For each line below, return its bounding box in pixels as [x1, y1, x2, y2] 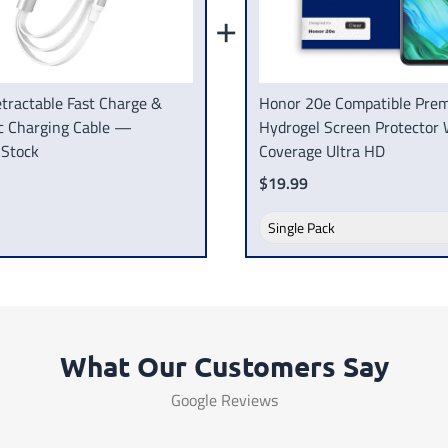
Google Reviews [170, 387, 278, 412]
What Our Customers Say [59, 347, 389, 383]
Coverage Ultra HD [259, 138, 386, 163]
